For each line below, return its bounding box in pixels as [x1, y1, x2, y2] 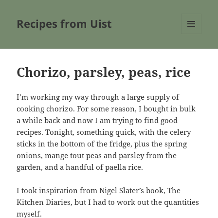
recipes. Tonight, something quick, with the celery [17, 127, 191, 137]
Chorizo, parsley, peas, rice [17, 63, 191, 81]
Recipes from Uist [17, 16, 112, 31]
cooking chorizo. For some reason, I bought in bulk [17, 104, 196, 114]
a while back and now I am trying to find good [17, 115, 178, 126]
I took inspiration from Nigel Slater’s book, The [17, 185, 181, 196]
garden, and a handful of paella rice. [17, 162, 145, 172]
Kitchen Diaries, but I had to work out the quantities [17, 197, 200, 207]
